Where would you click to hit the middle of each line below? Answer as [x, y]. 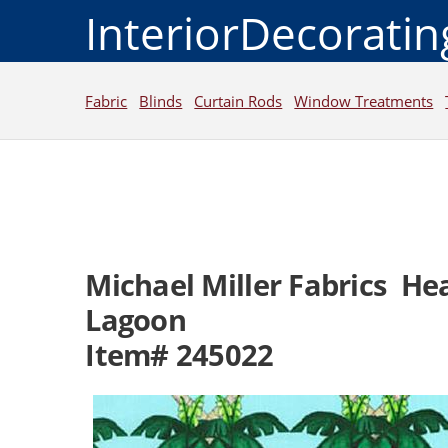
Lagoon [135, 320]
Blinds [161, 100]
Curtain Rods [238, 100]
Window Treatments [364, 100]
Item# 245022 [179, 355]
